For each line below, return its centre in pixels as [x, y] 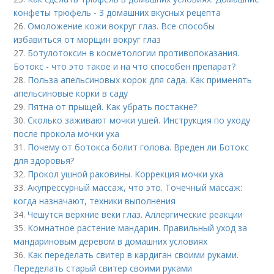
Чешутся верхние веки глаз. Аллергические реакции [135, 214]
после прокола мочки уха [67, 134]
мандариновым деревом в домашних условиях [111, 241]
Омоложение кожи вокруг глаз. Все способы [121, 26]
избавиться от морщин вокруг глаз [87, 39]
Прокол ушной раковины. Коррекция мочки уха [126, 174]
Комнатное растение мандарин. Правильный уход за [138, 228]
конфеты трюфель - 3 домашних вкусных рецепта [117, 13]
